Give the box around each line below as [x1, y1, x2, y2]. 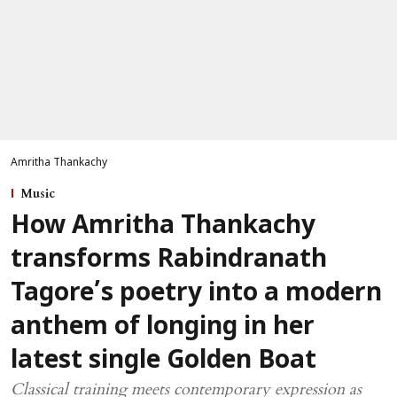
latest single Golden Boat [11, 346, 316, 377]
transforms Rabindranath [11, 245, 327, 276]
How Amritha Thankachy [11, 212, 315, 242]
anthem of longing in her [11, 313, 315, 343]
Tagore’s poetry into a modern [11, 279, 382, 309]
